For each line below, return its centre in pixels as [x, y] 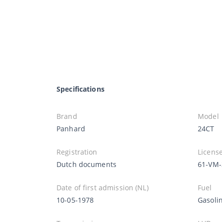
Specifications [81, 89]
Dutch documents [86, 164]
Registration [77, 152]
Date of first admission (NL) [103, 187]
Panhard [71, 128]
